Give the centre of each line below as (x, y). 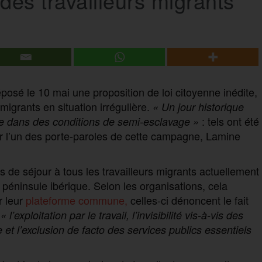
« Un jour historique (198, 106)
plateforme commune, (76, 200)
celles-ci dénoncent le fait (188, 200)
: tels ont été (229, 121)
